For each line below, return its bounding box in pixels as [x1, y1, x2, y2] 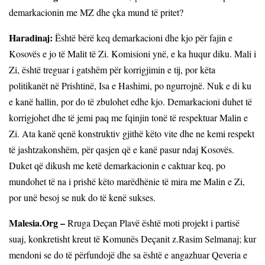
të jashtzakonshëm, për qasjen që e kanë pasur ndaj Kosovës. [9, 143, 234, 156]
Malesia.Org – [9, 215, 65, 230]
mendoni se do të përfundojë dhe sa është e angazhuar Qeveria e [9, 248, 247, 261]
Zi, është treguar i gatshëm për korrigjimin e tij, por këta [9, 63, 215, 76]
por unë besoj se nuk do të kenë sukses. [9, 190, 156, 203]
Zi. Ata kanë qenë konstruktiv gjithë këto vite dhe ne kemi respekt [9, 127, 254, 140]
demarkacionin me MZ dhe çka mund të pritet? [9, 5, 183, 18]
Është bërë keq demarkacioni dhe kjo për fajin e [53, 31, 232, 44]
